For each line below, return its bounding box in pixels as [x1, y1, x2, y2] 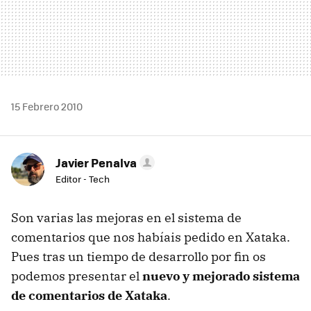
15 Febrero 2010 [11, 99, 83, 113]
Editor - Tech [56, 171, 110, 185]
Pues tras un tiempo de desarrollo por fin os [11, 248, 266, 264]
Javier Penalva [56, 153, 137, 171]
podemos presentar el [11, 267, 142, 284]
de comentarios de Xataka [11, 287, 167, 303]
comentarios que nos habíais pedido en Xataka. [11, 228, 290, 245]
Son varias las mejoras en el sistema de [11, 209, 242, 226]
